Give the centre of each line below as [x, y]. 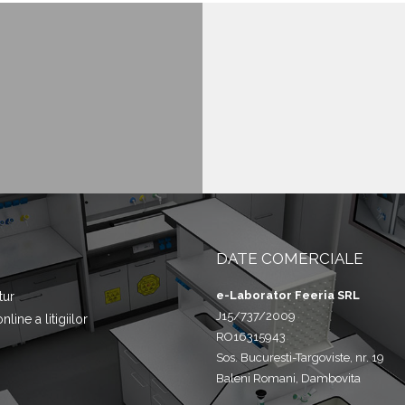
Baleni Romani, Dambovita [288, 378]
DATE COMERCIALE [290, 259]
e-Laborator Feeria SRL [288, 295]
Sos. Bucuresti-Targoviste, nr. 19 [300, 358]
